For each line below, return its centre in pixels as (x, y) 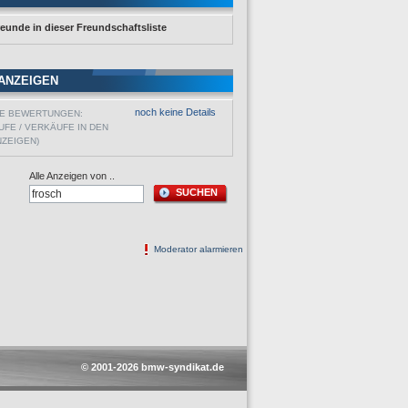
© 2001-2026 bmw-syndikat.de (153, 367)
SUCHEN (197, 192)
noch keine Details (175, 112)
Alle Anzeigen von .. (72, 176)
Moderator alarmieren (199, 249)
